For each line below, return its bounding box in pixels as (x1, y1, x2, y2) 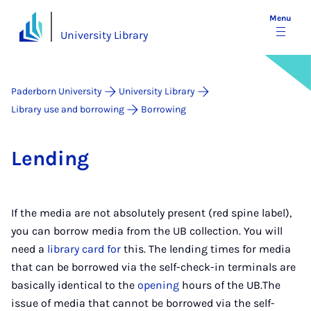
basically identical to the (11, 278, 137, 292)
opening (137, 278, 179, 292)
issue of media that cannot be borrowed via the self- (11, 296, 275, 310)
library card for (47, 242, 121, 255)
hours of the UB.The (179, 278, 280, 292)
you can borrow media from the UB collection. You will (11, 224, 283, 237)
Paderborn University (11, 85, 102, 97)
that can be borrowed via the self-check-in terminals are (11, 260, 296, 274)
